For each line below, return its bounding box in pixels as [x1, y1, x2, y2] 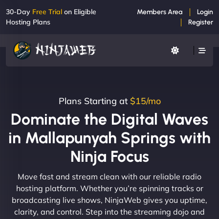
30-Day [6, 7, 32, 16]
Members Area [137, 8, 182, 16]
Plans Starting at [58, 95, 130, 107]
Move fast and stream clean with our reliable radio [18, 171, 201, 181]
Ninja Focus [70, 147, 149, 166]
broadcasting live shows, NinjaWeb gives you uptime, [12, 195, 207, 205]
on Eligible [62, 7, 96, 16]
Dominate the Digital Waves [11, 109, 208, 129]
